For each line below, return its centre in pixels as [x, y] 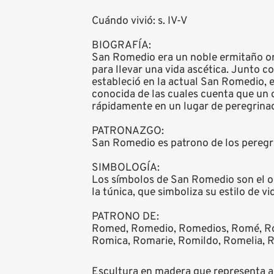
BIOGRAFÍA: [121, 46]
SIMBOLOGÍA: [126, 168]
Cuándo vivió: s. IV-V [139, 21]
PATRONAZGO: [128, 131]
